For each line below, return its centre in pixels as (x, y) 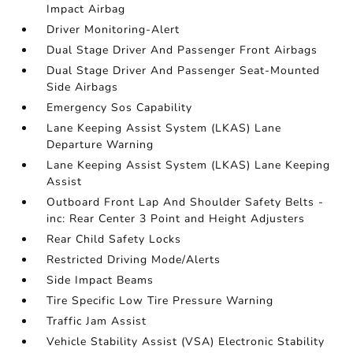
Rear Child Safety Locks (114, 239)
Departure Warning (100, 145)
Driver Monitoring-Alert (113, 30)
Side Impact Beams (100, 280)
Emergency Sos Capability (120, 108)
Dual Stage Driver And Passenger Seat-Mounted (184, 71)
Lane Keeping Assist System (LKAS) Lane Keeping (189, 165)
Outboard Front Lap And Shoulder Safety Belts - (186, 202)
